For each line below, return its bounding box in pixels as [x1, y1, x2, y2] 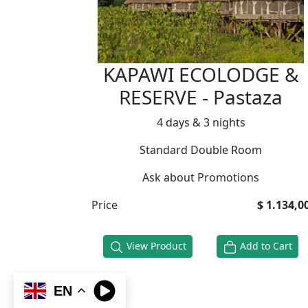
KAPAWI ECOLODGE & [102, 61, 299, 88]
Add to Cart [236, 239, 292, 253]
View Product [124, 239, 187, 253]
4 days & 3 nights [156, 115, 245, 131]
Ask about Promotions [142, 170, 259, 186]
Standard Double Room [140, 142, 262, 158]
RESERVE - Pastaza [119, 84, 283, 111]
